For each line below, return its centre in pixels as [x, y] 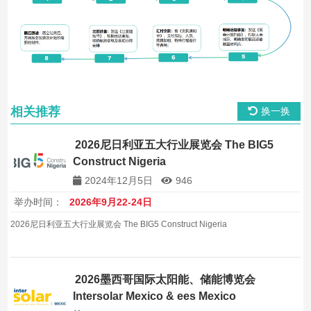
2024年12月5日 [119, 181]
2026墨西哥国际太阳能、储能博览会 [166, 279]
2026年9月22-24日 [111, 202]
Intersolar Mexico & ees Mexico [155, 296]
